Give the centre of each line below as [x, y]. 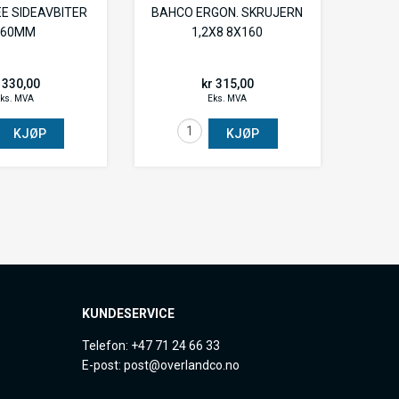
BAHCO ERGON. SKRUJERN [228, 12]
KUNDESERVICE [128, 313]
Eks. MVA [228, 98]
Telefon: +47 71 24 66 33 [151, 346]
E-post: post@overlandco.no [161, 365]
